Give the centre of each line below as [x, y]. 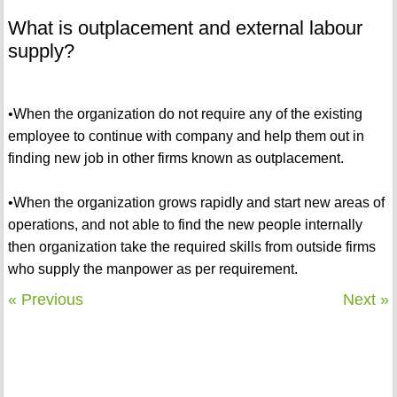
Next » [366, 300]
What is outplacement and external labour [185, 28]
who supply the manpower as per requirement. [152, 269]
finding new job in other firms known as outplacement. [175, 159]
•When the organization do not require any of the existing [185, 114]
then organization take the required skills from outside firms [191, 247]
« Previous [45, 300]
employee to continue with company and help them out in [186, 136]
